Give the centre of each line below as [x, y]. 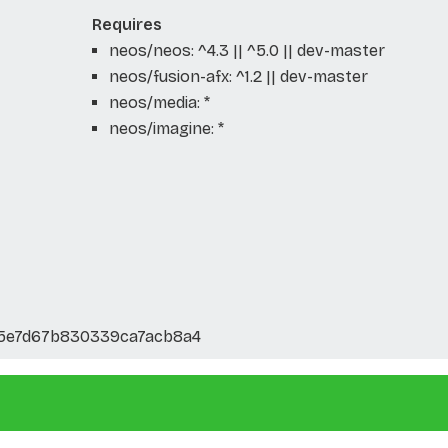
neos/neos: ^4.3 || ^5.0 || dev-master [246, 50]
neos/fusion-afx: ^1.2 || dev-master [238, 76]
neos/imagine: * [166, 128]
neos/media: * [159, 102]
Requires [126, 24]
